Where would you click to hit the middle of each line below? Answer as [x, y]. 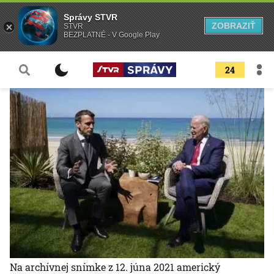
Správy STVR [91, 17]
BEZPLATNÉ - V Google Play [112, 35]
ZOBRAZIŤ [234, 26]
